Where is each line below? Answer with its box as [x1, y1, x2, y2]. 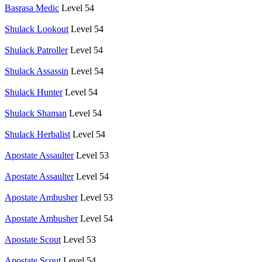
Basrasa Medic [5, 2, 59, 13]
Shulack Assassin [5, 65, 68, 76]
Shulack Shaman [5, 108, 67, 118]
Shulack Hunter [5, 87, 63, 97]
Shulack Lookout [5, 23, 68, 34]
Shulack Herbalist [5, 129, 70, 139]
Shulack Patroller [5, 44, 68, 55]
